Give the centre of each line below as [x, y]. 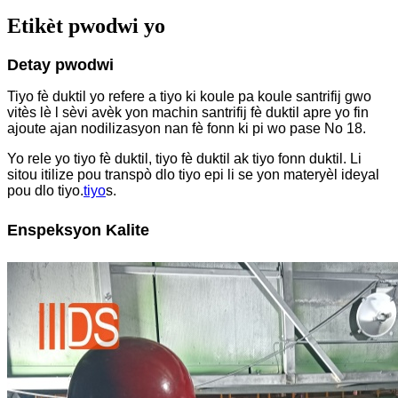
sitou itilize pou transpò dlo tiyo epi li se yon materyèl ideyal [193, 175]
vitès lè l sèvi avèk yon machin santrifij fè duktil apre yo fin [188, 113]
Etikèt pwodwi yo [86, 26]
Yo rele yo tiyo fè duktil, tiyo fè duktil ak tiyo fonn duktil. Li [184, 159]
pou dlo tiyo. [45, 191]
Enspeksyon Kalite [78, 231]
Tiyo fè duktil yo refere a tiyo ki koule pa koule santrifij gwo [189, 97]
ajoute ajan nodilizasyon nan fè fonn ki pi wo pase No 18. [187, 129]
